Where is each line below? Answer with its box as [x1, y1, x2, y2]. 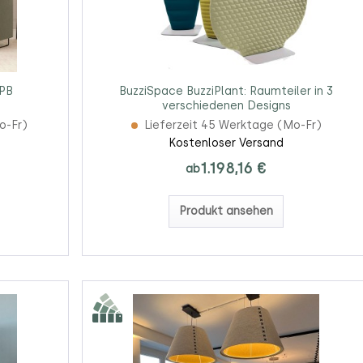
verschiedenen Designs [161, 99, 291, 113]
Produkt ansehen [179, 204, 274, 219]
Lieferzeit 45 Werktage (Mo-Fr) [143, 118, 322, 133]
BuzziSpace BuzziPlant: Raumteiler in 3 [119, 84, 334, 99]
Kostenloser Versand [169, 136, 284, 151]
